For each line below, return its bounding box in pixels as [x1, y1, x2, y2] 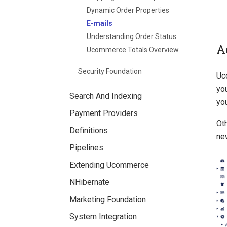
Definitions [69, 126, 108, 135]
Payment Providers [69, 108, 138, 118]
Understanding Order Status [87, 32, 176, 41]
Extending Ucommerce [69, 160, 149, 170]
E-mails [87, 19, 112, 27]
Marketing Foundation [69, 195, 146, 204]
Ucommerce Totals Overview [87, 46, 179, 54]
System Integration [69, 212, 137, 221]
